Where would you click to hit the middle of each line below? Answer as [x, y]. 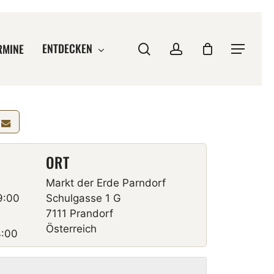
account [203, 48]
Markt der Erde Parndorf [106, 183]
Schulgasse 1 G [83, 198]
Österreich [71, 229]
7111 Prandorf [80, 213]
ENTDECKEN [67, 49]
